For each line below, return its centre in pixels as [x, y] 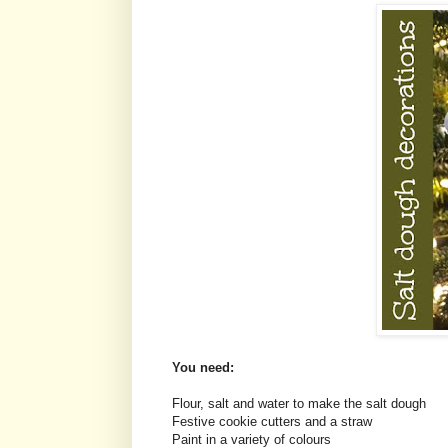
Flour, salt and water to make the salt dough [299, 404]
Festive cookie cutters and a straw [272, 422]
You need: [203, 368]
